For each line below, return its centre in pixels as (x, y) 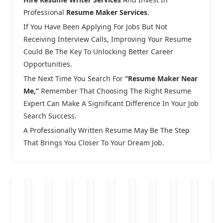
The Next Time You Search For (74, 78)
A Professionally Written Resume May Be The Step (107, 130)
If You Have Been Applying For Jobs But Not (95, 26)
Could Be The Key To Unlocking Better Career (98, 51)
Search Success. (50, 115)
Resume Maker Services (107, 12)
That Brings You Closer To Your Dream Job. (94, 142)
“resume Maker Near (161, 78)
